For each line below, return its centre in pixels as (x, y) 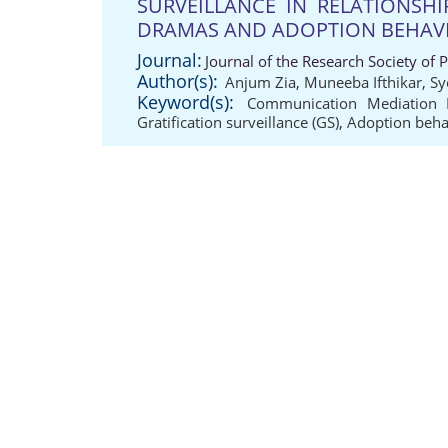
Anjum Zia (260, 82)
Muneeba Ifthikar (363, 82)
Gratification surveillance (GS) (238, 122)
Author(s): (177, 81)
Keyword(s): (185, 102)
